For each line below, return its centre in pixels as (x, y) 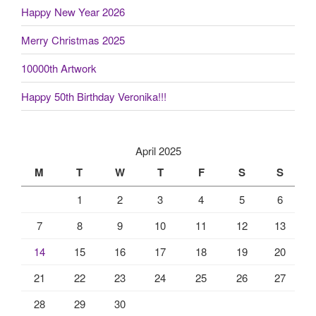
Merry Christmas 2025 (73, 39)
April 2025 (158, 151)
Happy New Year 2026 (73, 11)
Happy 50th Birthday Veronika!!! (94, 96)
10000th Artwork (59, 68)
